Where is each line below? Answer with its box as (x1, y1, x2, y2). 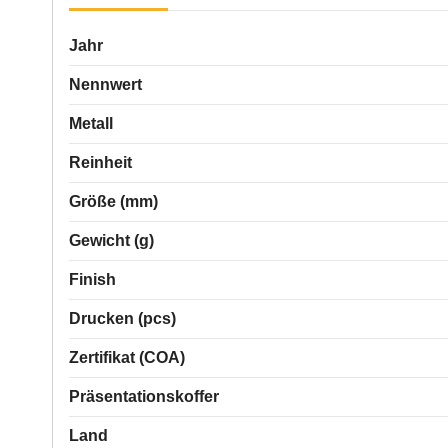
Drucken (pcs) (69, 309, 176, 327)
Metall (69, 114, 113, 132)
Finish (69, 270, 116, 288)
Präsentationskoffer (69, 387, 219, 405)
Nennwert (69, 75, 142, 93)
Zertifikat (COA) (69, 348, 185, 366)
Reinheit (69, 153, 132, 171)
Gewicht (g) (69, 231, 154, 249)
